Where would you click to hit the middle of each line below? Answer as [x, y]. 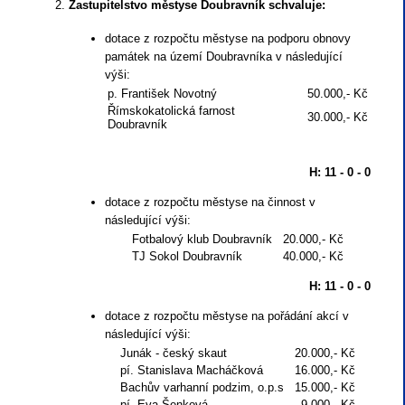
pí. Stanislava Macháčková [192, 371]
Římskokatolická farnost [171, 111]
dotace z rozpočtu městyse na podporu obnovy [228, 39]
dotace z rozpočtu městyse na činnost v [210, 202]
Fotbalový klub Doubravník [202, 240]
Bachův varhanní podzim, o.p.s [202, 388]
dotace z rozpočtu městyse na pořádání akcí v [227, 316]
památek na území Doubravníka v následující [224, 57]
